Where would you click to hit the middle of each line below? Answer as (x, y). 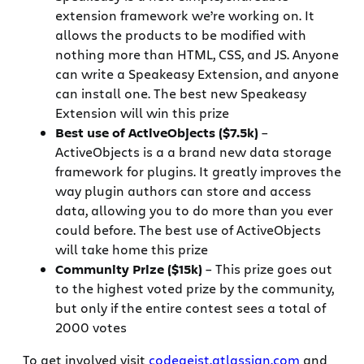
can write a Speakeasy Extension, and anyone (197, 73)
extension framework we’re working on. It (185, 15)
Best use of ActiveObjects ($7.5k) (157, 132)
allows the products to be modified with (181, 34)
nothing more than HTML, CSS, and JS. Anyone (197, 54)
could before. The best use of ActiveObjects (188, 229)
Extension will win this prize (142, 112)
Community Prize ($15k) (129, 269)
